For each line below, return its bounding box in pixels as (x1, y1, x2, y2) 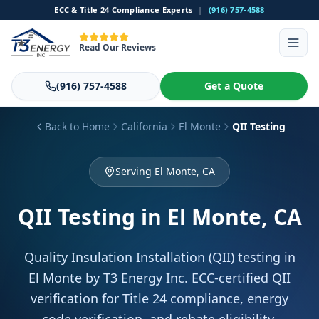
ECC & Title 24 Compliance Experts (54, 4, 193, 15)
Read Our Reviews (79, 41, 157, 53)
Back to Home (45, 120, 110, 133)
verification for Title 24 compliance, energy (31, 290, 288, 307)
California (121, 120, 167, 133)
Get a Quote (204, 79, 263, 93)
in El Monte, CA (140, 202, 302, 231)
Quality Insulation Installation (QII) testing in (23, 249, 296, 266)
